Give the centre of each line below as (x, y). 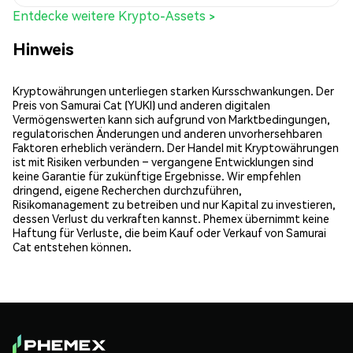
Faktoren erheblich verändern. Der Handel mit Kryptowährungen (176, 148)
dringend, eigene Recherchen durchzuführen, (127, 190)
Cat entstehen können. (72, 247)
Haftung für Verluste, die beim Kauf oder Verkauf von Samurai (169, 233)
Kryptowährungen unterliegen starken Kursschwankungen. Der (173, 91)
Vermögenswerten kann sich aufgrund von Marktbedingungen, (171, 119)
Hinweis (43, 48)
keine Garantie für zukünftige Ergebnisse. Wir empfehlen (157, 176)
